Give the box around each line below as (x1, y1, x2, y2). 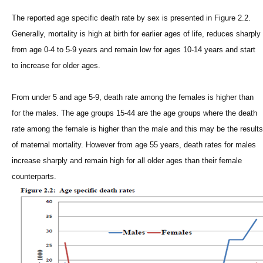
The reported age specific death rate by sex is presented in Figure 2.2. (12, 14, 251, 23)
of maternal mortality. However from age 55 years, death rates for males (12, 140, 256, 150)
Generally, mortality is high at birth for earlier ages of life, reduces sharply (12, 29, 261, 39)
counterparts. (12, 172, 56, 181)
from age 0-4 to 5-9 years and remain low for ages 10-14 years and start (12, 45, 255, 55)
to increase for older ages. (12, 61, 100, 70)
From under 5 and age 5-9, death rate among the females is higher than (12, 93, 254, 102)
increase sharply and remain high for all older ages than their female (12, 156, 242, 166)
